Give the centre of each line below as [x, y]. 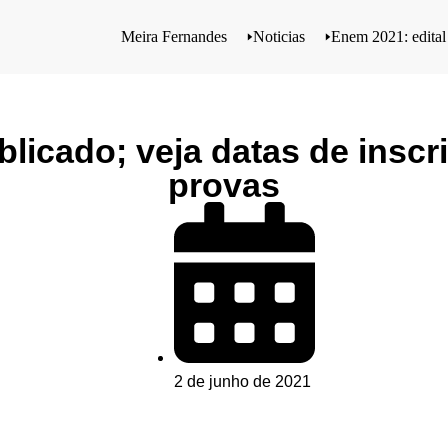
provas [224, 185]
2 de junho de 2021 [242, 382]
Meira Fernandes [174, 36]
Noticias [279, 36]
